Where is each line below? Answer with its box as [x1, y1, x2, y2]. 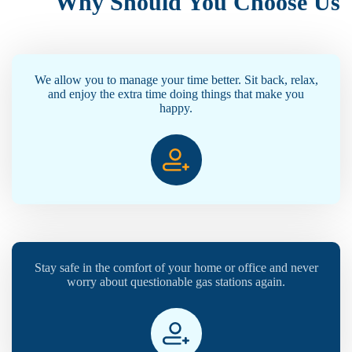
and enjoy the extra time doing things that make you [48, 87, 304, 101]
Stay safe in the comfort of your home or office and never [34, 261, 318, 275]
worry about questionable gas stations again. [67, 275, 285, 289]
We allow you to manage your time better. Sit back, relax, [34, 73, 318, 87]
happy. [159, 101, 192, 115]
